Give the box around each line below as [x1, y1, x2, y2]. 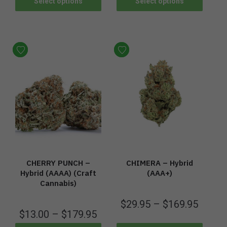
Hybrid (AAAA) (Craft [20, 168, 96, 178]
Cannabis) [40, 178, 77, 188]
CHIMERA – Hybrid [126, 158, 193, 168]
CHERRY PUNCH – [26, 158, 90, 168]
